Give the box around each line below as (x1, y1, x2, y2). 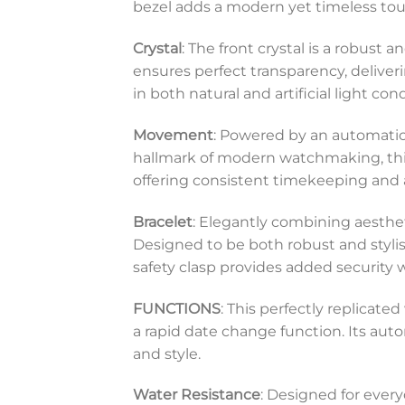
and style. (133, 344, 201, 363)
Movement (133, 127, 213, 145)
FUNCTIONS (133, 299, 221, 317)
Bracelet (133, 212, 193, 231)
